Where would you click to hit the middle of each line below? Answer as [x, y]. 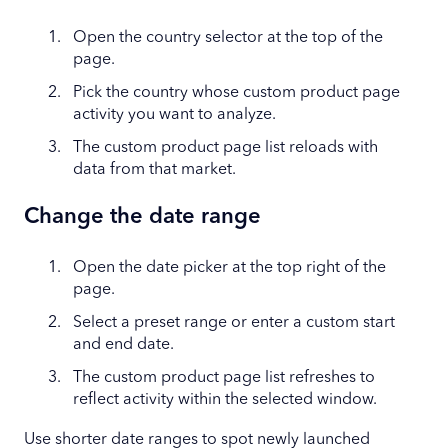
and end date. [123, 344]
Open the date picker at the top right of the [229, 267]
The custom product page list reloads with [225, 148]
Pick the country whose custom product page [236, 93]
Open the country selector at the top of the [228, 37]
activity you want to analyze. [174, 115]
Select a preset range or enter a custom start [234, 322]
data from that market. [154, 170]
